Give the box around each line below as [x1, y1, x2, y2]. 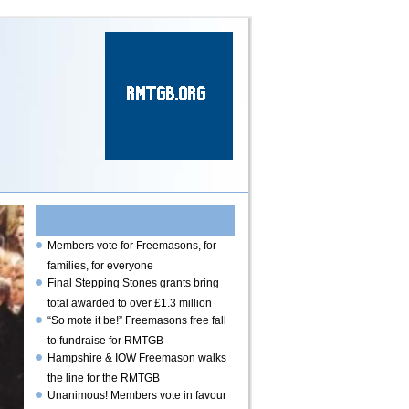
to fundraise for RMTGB [47, 334, 163, 344]
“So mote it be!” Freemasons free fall [47, 314, 226, 327]
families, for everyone [47, 259, 153, 269]
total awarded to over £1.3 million [47, 297, 212, 307]
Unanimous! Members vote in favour [47, 389, 226, 402]
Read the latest [36, 205, 219, 234]
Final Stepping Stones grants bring [47, 277, 219, 289]
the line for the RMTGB [47, 372, 160, 382]
